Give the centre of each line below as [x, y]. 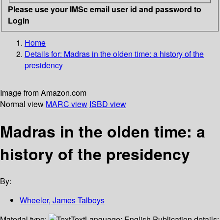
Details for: [44, 54]
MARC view [67, 104]
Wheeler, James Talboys [62, 200]
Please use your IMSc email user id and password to [105, 9]
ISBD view [108, 104]
